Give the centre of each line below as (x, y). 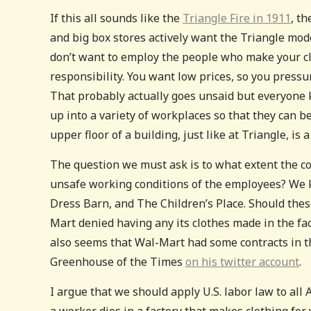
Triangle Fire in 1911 (237, 18)
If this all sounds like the (116, 18)
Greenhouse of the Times (118, 261)
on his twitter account (242, 261)
